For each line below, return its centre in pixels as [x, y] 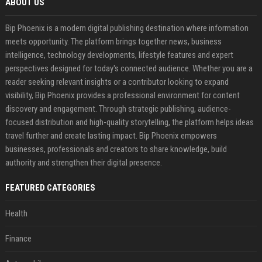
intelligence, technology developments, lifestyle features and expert [119, 55]
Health [16, 213]
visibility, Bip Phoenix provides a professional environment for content [122, 95]
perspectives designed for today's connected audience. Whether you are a [129, 68]
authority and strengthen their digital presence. [83, 163]
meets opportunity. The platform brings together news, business [113, 42]
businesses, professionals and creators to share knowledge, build [116, 149]
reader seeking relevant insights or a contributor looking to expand [117, 82]
